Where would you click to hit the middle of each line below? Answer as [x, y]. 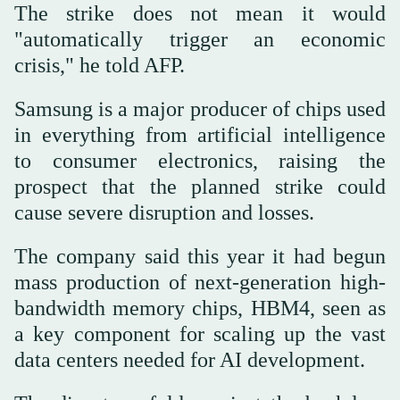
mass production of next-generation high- [200, 283]
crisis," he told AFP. [100, 66]
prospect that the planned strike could [200, 187]
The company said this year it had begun [200, 257]
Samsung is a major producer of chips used [200, 109]
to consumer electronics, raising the [200, 161]
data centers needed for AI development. [190, 360]
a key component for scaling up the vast [200, 334]
